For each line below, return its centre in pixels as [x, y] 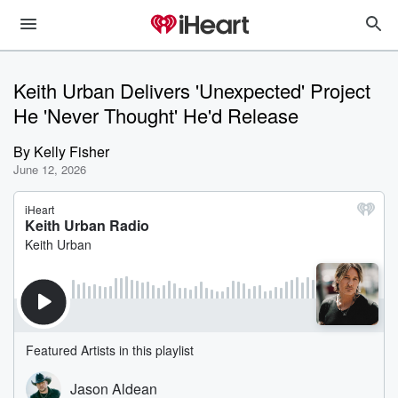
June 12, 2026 [50, 169]
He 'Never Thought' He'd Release [156, 115]
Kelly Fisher [72, 151]
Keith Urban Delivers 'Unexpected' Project [192, 90]
